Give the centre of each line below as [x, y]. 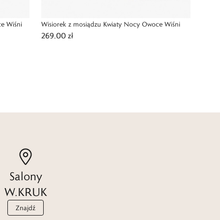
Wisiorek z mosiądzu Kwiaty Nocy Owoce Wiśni [111, 24]
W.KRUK [26, 192]
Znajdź [26, 208]
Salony [26, 176]
